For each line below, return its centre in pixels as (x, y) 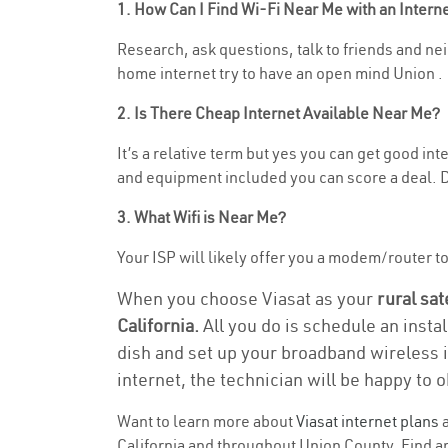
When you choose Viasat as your (247, 298)
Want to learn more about (206, 421)
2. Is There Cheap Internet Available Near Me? (278, 113)
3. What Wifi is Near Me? (201, 217)
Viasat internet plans (367, 421)
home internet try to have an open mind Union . (280, 73)
